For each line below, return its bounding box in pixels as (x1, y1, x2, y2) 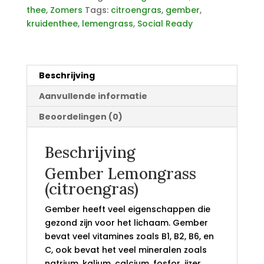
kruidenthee (26, 18, 78, 30)
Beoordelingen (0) (38, 111, 123, 123)
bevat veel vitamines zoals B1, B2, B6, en (44, 230, 214, 243)
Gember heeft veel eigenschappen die (44, 203, 210, 216)
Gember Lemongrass (44, 164, 196, 184)
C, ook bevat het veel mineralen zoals (44, 244, 207, 256)
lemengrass (81, 18, 133, 30)
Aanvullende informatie (38, 90, 147, 103)
